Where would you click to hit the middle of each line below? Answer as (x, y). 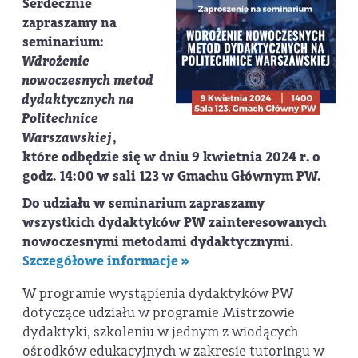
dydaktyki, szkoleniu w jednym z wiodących (160, 332)
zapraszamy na (70, 23)
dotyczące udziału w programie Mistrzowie (159, 313)
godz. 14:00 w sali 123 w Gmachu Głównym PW (170, 176)
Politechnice (61, 119)
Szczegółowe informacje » (106, 261)
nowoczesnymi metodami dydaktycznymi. (158, 242)
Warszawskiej (68, 138)
